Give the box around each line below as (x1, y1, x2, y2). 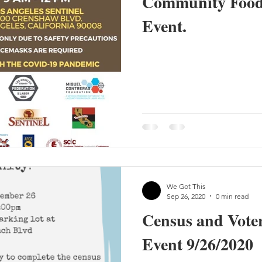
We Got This (167, 181, 205, 191)
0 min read (216, 191, 249, 201)
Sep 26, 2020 (167, 191, 205, 201)
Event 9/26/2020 (142, 232, 253, 256)
